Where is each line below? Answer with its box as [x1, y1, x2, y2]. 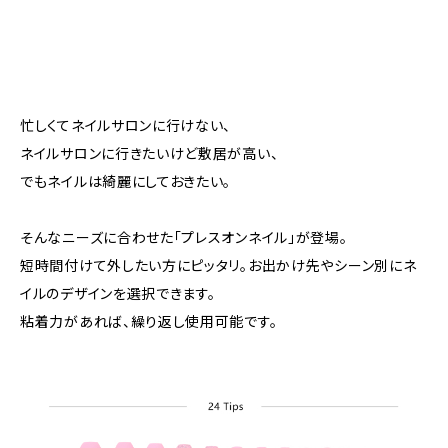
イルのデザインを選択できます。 [20, 284, 216, 302]
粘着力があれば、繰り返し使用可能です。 [20, 312, 278, 330]
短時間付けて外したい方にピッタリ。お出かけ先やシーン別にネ [20, 256, 417, 274]
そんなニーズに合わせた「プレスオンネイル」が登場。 [20, 228, 348, 246]
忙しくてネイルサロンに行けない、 [20, 116, 232, 134]
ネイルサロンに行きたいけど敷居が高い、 [20, 144, 279, 162]
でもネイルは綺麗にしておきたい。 [20, 172, 232, 190]
